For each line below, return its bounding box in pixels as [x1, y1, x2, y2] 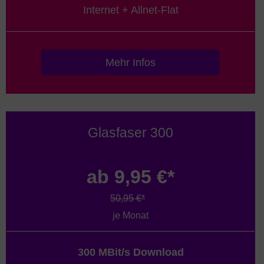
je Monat [113, 210, 148, 220]
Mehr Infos [105, 56, 156, 68]
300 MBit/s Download [77, 246, 184, 259]
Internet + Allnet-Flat [82, 4, 179, 16]
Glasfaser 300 [88, 124, 173, 140]
